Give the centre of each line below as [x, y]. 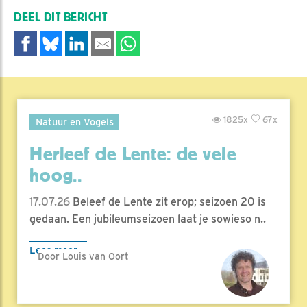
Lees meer [53, 249]
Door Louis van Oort [83, 256]
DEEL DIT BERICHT [61, 18]
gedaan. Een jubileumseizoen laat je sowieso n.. [148, 219]
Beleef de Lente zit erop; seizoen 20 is [168, 201]
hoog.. [56, 175]
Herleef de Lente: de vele [133, 154]
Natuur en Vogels [74, 121]
